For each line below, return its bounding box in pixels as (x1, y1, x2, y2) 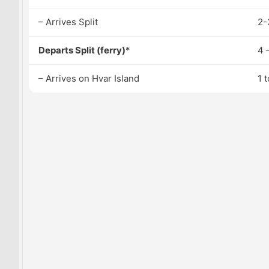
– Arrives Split (38, 16, 98, 28)
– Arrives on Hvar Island (38, 73, 139, 84)
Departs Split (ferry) (38, 44, 125, 56)
